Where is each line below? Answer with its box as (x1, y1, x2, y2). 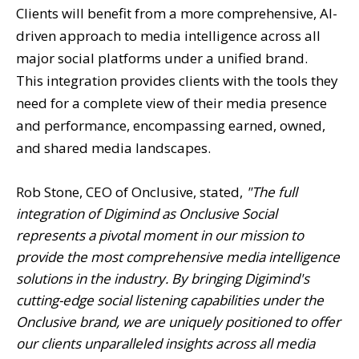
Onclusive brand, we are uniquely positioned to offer (16, 312, 341, 331)
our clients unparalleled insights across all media (16, 333, 315, 353)
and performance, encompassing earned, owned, (16, 115, 325, 135)
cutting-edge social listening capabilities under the (16, 290, 324, 309)
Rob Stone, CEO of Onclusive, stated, (16, 182, 243, 201)
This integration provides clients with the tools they (16, 71, 338, 90)
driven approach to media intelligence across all (16, 26, 321, 45)
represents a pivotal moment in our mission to (16, 225, 304, 244)
